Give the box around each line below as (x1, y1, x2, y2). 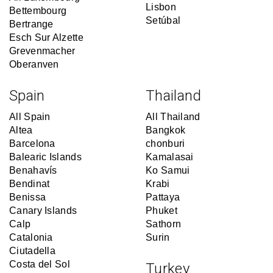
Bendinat (9, 179, 50, 189)
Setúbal (146, 15, 181, 26)
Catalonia (9, 232, 53, 243)
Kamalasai (146, 152, 194, 162)
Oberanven (9, 59, 59, 69)
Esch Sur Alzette (9, 32, 83, 43)
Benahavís (9, 165, 57, 175)
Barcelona (9, 138, 55, 149)
